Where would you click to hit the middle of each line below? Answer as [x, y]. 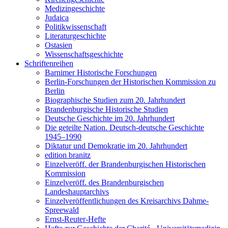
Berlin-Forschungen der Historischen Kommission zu [130, 81]
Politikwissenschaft [76, 26]
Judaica [57, 17]
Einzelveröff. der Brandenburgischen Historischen [125, 164]
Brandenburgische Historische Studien [106, 109]
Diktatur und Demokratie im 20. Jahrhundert [116, 146]
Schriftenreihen [49, 63]
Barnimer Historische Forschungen [101, 72]
